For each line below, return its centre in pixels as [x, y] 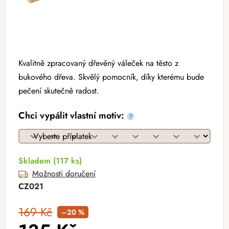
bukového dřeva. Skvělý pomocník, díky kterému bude [111, 77]
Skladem [36, 161]
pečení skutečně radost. [59, 91]
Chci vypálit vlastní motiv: [73, 116]
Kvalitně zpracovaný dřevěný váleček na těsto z [98, 63]
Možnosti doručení [64, 174]
